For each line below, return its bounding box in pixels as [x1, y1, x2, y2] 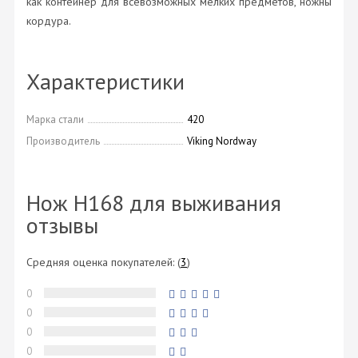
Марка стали [26, 113, 84, 127]
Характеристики [26, 66, 185, 97]
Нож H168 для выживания [26, 188, 281, 218]
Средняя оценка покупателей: [26, 255, 174, 270]
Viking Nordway [187, 134, 257, 149]
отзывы [26, 210, 98, 241]
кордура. [26, 14, 71, 29]
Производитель [26, 134, 100, 149]
